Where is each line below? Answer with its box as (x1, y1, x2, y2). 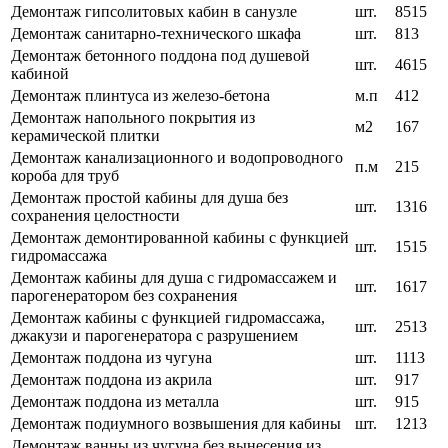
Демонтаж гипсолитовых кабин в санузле (11, 3, 297, 21)
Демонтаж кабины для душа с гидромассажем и (11, 269, 337, 287)
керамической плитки (11, 127, 160, 145)
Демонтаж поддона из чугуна (11, 349, 212, 367)
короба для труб (11, 167, 119, 185)
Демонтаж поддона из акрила (11, 371, 212, 389)
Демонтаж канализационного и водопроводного (11, 149, 343, 167)
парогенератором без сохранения (11, 287, 237, 305)
